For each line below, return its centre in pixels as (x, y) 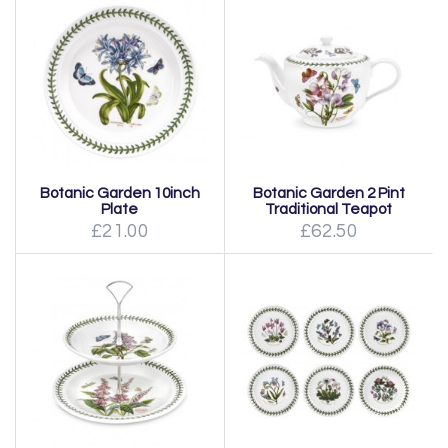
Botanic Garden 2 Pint (328, 192)
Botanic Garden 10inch (119, 192)
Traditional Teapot (328, 208)
